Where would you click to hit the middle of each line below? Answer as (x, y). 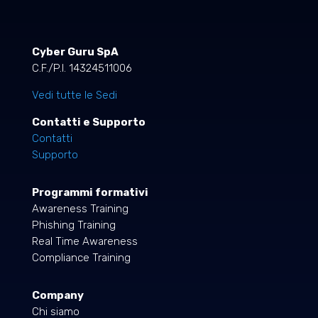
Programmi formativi (90, 193)
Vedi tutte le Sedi (74, 95)
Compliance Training (81, 258)
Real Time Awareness (84, 242)
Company (57, 296)
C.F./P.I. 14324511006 (82, 68)
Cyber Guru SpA (75, 52)
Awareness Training (80, 209)
